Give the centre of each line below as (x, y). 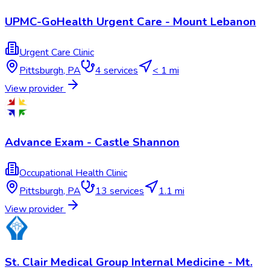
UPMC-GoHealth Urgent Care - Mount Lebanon (130, 22)
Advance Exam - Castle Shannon (92, 142)
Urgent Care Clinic (57, 53)
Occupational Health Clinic (73, 173)
